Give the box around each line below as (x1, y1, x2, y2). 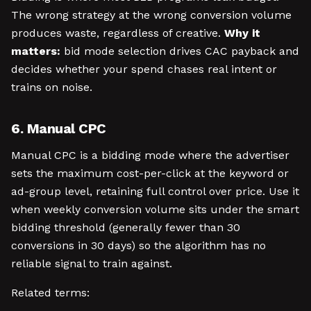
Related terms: (11, 286, 90, 299)
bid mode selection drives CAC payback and (60, 44, 299, 58)
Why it (224, 26, 260, 40)
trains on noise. (11, 81, 92, 94)
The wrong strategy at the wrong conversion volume (11, 8, 292, 22)
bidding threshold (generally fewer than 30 (11, 221, 240, 234)
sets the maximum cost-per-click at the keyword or (11, 167, 289, 180)
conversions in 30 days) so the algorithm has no (11, 239, 266, 252)
